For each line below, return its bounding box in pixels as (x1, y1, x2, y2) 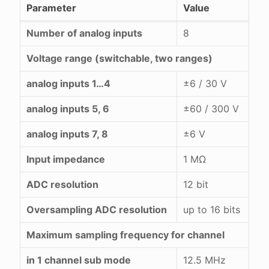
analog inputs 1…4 (26, 77, 110, 90)
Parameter (26, 2, 76, 14)
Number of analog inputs (26, 27, 142, 40)
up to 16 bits (183, 204, 240, 216)
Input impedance (26, 153, 105, 166)
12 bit (183, 178, 208, 191)
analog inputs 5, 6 (26, 103, 109, 115)
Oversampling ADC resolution (26, 204, 167, 216)
